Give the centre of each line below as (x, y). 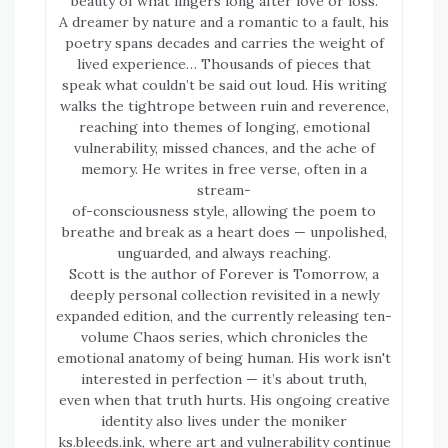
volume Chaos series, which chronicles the (224, 337)
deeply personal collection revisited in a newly (224, 295)
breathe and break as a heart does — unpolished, (224, 232)
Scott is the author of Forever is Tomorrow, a (224, 274)
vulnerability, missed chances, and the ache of (224, 148)
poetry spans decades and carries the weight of (224, 43)
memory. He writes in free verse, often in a (224, 169)
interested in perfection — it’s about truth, (224, 379)
